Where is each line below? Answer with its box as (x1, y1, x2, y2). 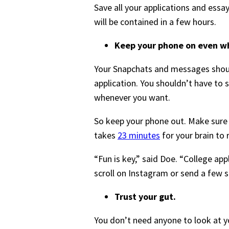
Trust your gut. (114, 190, 176, 202)
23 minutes (118, 129, 160, 141)
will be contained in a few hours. (94, 15, 216, 28)
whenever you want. (94, 91, 170, 103)
